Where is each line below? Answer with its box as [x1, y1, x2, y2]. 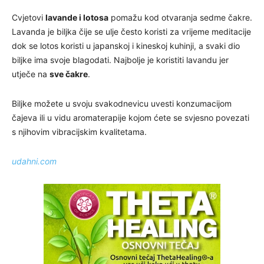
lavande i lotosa [45, 12, 108, 22]
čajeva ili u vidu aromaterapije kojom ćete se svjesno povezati [12, 112, 249, 123]
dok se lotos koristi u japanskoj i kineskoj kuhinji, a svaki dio [12, 40, 240, 51]
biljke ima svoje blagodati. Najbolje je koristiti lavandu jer [12, 54, 229, 65]
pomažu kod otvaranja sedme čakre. [108, 12, 252, 22]
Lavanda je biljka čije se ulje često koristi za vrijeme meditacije [12, 26, 251, 37]
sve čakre [49, 68, 88, 79]
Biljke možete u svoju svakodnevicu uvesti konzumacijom [12, 98, 232, 108]
